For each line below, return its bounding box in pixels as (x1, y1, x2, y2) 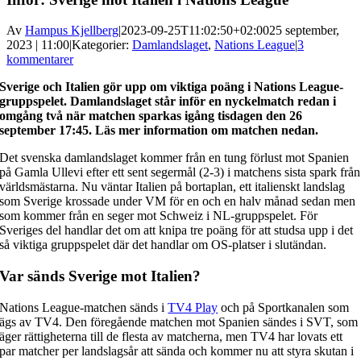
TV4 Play (168, 300, 218, 314)
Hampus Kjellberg (25, 23, 118, 38)
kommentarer (6, 52, 73, 67)
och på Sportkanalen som (218, 300, 350, 314)
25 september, (269, 23, 339, 38)
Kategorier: (72, 38, 132, 52)
